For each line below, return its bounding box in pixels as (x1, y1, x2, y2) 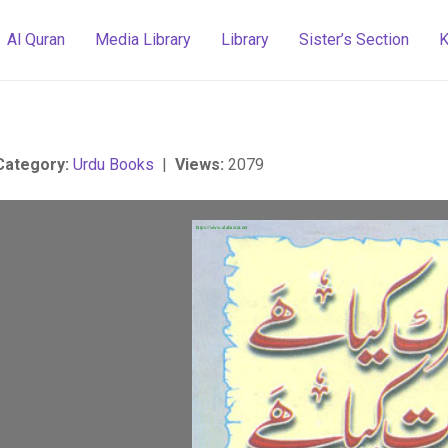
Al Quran (7, 30, 66, 49)
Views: (175, 155, 224, 174)
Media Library (95, 30, 192, 49)
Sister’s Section (299, 30, 410, 49)
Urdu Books (73, 155, 154, 174)
